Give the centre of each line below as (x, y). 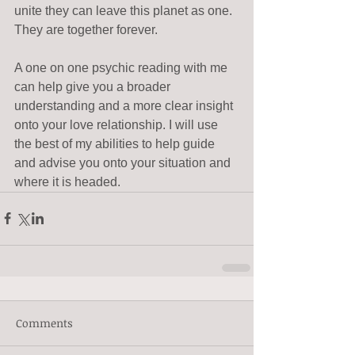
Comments (44, 323)
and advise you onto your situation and (124, 162)
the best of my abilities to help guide (116, 143)
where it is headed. (67, 181)
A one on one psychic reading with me (122, 67)
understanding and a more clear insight (125, 105)
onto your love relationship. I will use (118, 124)
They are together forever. (88, 29)
